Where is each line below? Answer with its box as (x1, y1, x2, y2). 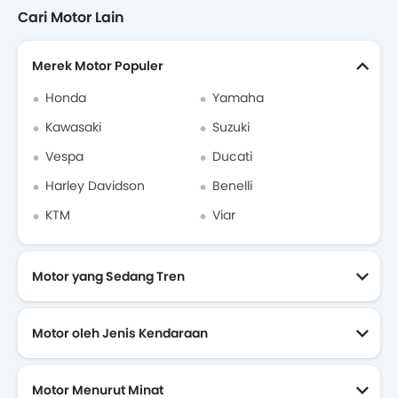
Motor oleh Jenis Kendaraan (32, 324, 208, 343)
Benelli (212, 177, 252, 195)
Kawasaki (45, 118, 101, 137)
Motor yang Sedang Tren (32, 267, 185, 286)
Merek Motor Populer (32, 57, 163, 76)
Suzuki (212, 118, 250, 137)
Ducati (212, 147, 252, 166)
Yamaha (212, 89, 264, 107)
